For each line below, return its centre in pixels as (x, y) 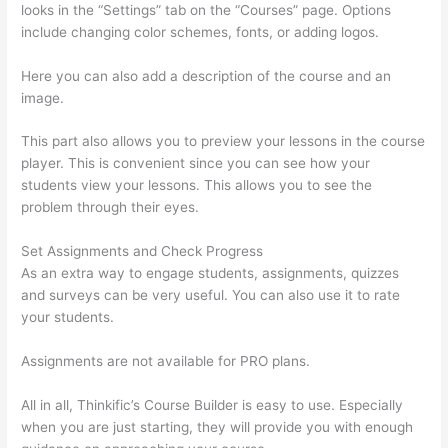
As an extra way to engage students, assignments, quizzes (210, 273)
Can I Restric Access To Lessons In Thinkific (261, 317)
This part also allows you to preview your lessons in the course (223, 141)
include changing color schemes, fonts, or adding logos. (200, 31)
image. (43, 97)
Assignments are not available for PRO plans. (166, 361)
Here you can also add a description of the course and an (206, 75)
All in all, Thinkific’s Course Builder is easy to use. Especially (212, 405)
